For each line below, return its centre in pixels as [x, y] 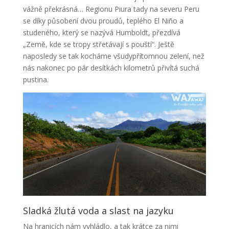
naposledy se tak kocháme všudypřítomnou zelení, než [113, 56]
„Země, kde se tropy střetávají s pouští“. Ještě [98, 44]
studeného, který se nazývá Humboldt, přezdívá [101, 33]
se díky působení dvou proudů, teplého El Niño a [103, 21]
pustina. [36, 80]
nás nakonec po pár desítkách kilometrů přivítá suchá [111, 68]
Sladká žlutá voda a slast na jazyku [98, 210]
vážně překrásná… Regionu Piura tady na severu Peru [111, 9]
